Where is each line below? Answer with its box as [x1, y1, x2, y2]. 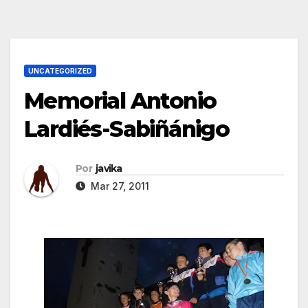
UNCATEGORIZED [28, 67, 92, 76]
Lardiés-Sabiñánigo [24, 115, 230, 143]
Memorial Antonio [24, 87, 217, 115]
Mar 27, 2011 [88, 180, 149, 192]
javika [95, 162, 122, 175]
